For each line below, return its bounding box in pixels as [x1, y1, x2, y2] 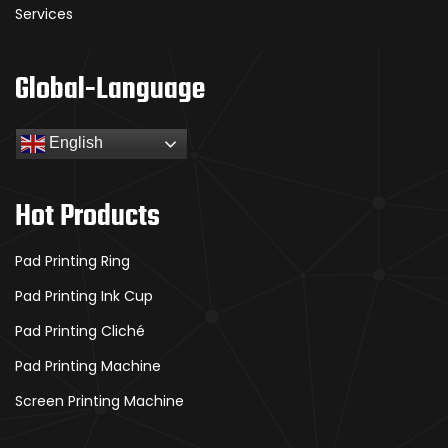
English [45, 134, 103, 152]
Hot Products [15, 194, 160, 241]
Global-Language [15, 67, 205, 114]
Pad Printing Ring [15, 251, 130, 272]
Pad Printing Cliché [15, 321, 145, 342]
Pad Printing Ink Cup [15, 286, 153, 307]
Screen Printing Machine [15, 391, 184, 412]
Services [15, 4, 73, 25]
